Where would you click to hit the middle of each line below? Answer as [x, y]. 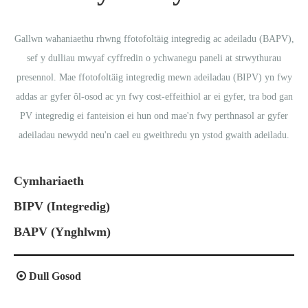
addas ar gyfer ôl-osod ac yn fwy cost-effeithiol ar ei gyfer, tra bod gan [154, 97]
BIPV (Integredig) [62, 206]
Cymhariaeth [49, 181]
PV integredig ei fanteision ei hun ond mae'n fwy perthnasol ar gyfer [154, 116]
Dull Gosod [54, 276]
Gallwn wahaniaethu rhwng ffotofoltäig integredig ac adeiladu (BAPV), [154, 39]
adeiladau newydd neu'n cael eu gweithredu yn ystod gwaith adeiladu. [154, 135]
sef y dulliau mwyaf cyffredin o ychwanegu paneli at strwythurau [154, 58]
